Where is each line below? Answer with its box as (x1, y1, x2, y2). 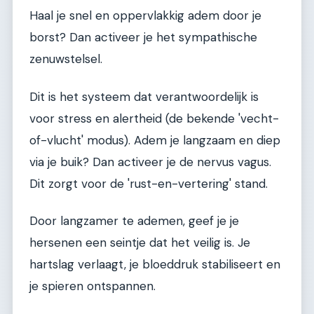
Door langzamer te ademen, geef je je (29, 212, 239, 228)
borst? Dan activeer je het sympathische (29, 29, 257, 46)
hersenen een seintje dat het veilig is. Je (29, 234, 250, 250)
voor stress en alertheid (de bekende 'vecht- (29, 110, 279, 126)
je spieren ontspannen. (29, 278, 156, 294)
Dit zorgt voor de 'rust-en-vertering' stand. (29, 175, 268, 191)
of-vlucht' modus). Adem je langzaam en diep (29, 132, 280, 148)
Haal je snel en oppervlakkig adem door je (29, 8, 261, 24)
